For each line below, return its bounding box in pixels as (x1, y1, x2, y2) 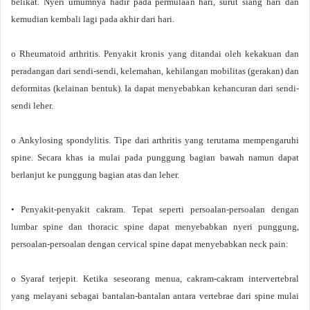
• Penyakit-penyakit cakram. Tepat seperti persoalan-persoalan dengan (11, 204, 299, 215)
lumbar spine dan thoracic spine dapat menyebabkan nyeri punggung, (11, 221, 299, 232)
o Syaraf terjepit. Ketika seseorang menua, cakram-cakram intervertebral (11, 273, 299, 284)
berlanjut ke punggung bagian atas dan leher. (11, 170, 179, 180)
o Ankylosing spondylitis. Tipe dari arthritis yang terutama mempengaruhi (11, 135, 299, 145)
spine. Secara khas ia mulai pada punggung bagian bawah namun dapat (11, 152, 299, 163)
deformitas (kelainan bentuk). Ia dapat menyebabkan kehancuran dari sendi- (11, 83, 299, 93)
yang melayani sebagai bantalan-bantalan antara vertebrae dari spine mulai (11, 291, 299, 301)
